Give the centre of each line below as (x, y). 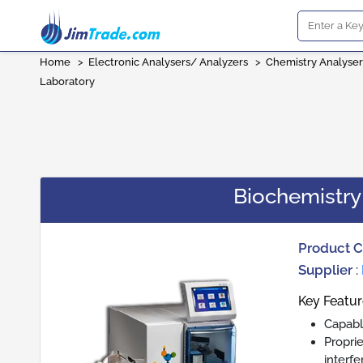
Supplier (326, 270)
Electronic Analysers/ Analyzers (168, 62)
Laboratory (67, 81)
